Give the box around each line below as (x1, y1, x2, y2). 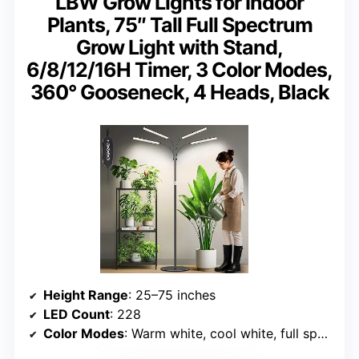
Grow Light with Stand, (76, 35, 283, 60)
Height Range (43, 287, 128, 304)
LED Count (43, 306, 110, 323)
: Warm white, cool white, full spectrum (124, 325, 317, 342)
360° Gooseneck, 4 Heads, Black (30, 80, 329, 105)
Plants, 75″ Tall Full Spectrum (46, 13, 313, 38)
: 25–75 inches (128, 287, 216, 304)
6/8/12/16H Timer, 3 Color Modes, (26, 58, 333, 83)
